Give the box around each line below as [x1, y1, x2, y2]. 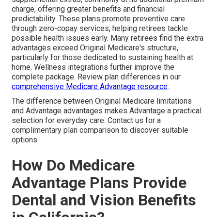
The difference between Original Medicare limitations [12, 96, 192, 106]
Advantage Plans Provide [12, 173, 186, 192]
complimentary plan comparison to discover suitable [12, 125, 188, 135]
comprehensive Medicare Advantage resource [12, 81, 168, 91]
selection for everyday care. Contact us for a [12, 115, 161, 125]
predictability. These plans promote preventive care [12, 14, 185, 23]
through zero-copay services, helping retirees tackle [12, 23, 188, 33]
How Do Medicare [12, 155, 135, 174]
